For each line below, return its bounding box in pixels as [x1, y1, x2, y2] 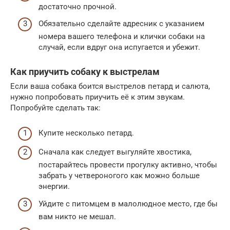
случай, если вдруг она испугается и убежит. [39, 43, 200, 52]
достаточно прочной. [39, 2, 117, 11]
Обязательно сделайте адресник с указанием [39, 19, 204, 29]
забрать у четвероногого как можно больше [39, 171, 200, 181]
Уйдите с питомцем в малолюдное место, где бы [39, 199, 218, 208]
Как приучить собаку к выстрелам [10, 66, 160, 78]
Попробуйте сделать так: [10, 103, 101, 113]
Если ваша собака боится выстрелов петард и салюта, [10, 82, 210, 91]
